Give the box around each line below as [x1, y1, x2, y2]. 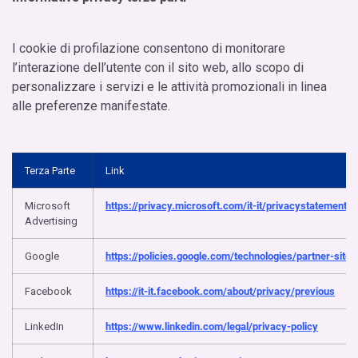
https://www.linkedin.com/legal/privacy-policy [105, 320, 318, 332]
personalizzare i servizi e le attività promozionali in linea [12, 78, 327, 94]
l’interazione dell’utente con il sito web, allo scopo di [12, 59, 304, 75]
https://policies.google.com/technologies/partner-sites [105, 249, 356, 262]
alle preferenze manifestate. [12, 97, 170, 113]
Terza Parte [25, 164, 75, 177]
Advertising [25, 214, 78, 227]
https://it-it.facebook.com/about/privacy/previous [105, 284, 335, 297]
